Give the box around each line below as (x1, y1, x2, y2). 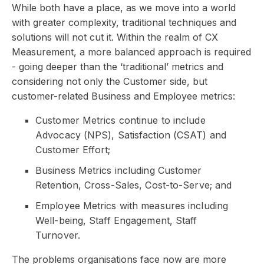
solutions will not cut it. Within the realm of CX (12, 31, 218, 43)
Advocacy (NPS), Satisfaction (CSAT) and (35, 128, 226, 141)
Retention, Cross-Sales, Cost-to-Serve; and (35, 179, 232, 191)
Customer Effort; (35, 143, 111, 156)
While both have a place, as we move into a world (12, 1, 236, 14)
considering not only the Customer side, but (12, 75, 207, 87)
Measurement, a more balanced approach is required (12, 45, 251, 58)
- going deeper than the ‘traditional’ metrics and (12, 60, 223, 72)
